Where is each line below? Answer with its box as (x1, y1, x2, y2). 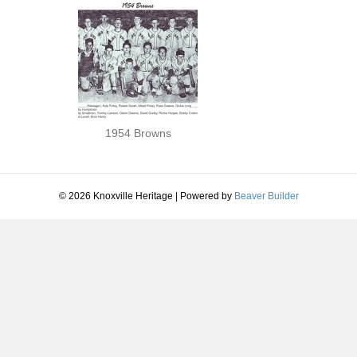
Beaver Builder (233, 190, 299, 202)
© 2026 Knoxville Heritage (58, 190, 173, 202)
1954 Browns (104, 126, 171, 139)
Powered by (179, 190, 234, 202)
